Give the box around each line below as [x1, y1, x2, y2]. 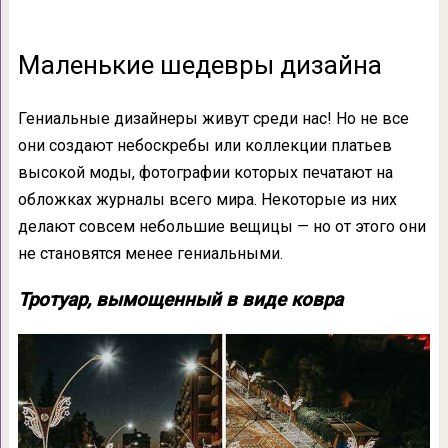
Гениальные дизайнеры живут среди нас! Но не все [17, 109, 409, 128]
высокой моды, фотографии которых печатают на [17, 163, 393, 182]
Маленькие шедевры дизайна [17, 50, 382, 80]
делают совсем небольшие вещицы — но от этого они [17, 217, 426, 236]
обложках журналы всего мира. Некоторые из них [17, 190, 397, 209]
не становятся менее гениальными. [17, 244, 283, 263]
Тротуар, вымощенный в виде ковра [17, 289, 343, 311]
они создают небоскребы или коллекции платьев [17, 136, 392, 155]
